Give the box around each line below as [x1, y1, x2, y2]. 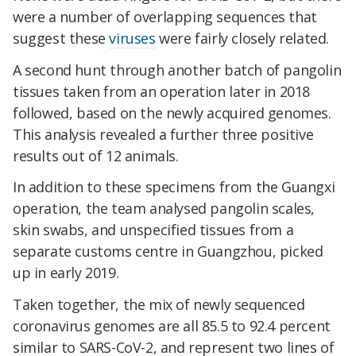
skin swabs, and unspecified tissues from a [13, 220, 294, 240]
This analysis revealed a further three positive [13, 124, 314, 144]
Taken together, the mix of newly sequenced [13, 295, 305, 315]
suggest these [13, 28, 110, 48]
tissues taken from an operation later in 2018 [13, 81, 311, 101]
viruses [109, 28, 156, 48]
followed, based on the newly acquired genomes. [13, 103, 331, 122]
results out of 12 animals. [13, 145, 179, 165]
